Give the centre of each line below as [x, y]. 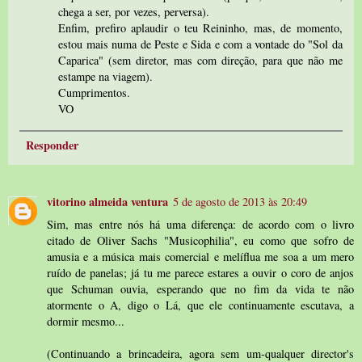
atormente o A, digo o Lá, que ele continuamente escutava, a [200, 305]
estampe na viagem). [106, 76]
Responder [52, 145]
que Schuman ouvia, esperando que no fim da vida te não [200, 288]
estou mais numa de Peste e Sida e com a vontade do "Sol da [200, 44]
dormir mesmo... [86, 321]
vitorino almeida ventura [107, 201]
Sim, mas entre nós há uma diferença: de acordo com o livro [200, 224]
